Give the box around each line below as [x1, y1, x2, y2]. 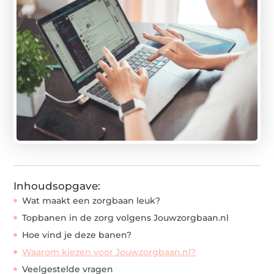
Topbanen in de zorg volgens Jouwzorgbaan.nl [22, 212, 229, 223]
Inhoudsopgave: [13, 179, 101, 192]
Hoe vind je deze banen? [22, 229, 132, 240]
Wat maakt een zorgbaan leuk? [22, 194, 161, 206]
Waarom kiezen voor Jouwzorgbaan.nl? [22, 246, 196, 257]
